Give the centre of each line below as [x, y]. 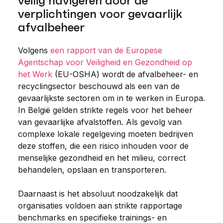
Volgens [34, 50]
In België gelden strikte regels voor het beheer [105, 110]
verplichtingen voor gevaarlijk [100, 14]
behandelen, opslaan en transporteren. [92, 170]
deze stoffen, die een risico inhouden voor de [103, 146]
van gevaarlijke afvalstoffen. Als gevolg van [100, 122]
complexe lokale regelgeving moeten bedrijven [106, 134]
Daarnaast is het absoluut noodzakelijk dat [98, 194]
